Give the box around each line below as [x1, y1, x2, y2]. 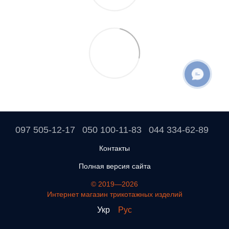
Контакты [99, 144, 130, 153]
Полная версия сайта [78, 162, 151, 171]
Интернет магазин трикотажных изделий [47, 190, 182, 199]
